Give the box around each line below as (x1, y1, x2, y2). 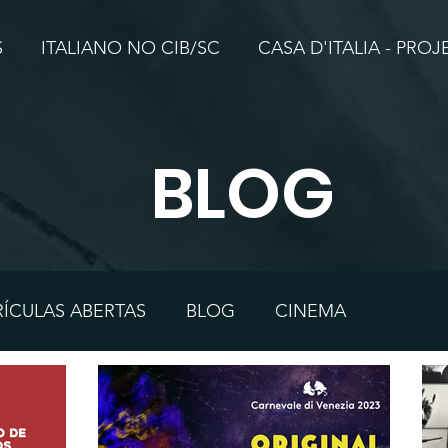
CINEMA (275, 299, 346, 322)
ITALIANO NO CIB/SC (41, 37, 220, 59)
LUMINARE (307, 379, 397, 402)
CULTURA (69, 379, 146, 402)
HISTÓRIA (186, 379, 267, 402)
